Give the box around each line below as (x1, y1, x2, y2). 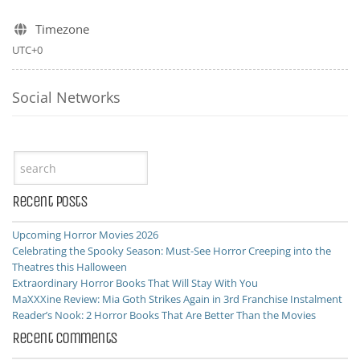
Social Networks (12, 88, 121, 107)
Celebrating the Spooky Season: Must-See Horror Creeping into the (12, 243, 331, 258)
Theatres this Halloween (12, 260, 127, 274)
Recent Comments (12, 329, 117, 347)
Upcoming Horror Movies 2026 (12, 227, 158, 242)
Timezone (32, 21, 89, 37)
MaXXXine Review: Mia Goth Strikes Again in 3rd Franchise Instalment (12, 292, 342, 306)
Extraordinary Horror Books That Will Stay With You (12, 276, 258, 290)
